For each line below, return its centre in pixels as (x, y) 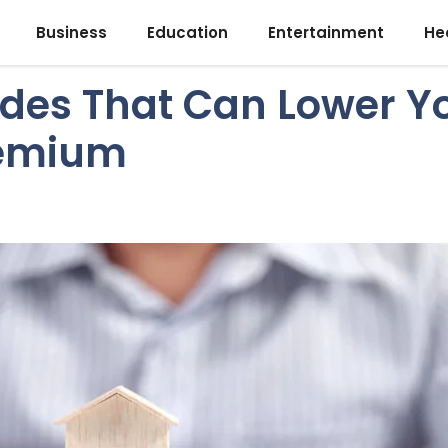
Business (71, 32)
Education (187, 32)
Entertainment (326, 32)
